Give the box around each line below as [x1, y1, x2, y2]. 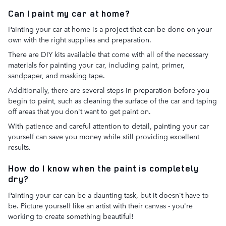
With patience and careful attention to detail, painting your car [8, 121, 209, 131]
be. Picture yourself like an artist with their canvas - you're [8, 200, 193, 210]
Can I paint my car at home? [8, 7, 130, 19]
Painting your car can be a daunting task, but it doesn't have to [8, 189, 209, 200]
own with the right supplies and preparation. [8, 34, 151, 44]
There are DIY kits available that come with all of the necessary [8, 49, 208, 59]
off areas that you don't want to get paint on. [8, 106, 151, 116]
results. [8, 142, 31, 152]
